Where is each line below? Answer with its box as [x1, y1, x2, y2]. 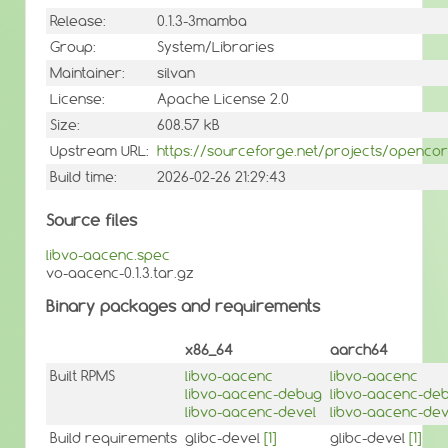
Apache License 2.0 [157, 90, 289, 109]
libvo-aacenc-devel [185, 402, 316, 421]
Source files [46, 209, 137, 230]
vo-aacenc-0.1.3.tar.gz [46, 263, 194, 282]
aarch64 [330, 340, 388, 359]
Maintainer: [50, 64, 125, 83]
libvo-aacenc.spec [46, 245, 170, 264]
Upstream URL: [50, 142, 149, 161]
